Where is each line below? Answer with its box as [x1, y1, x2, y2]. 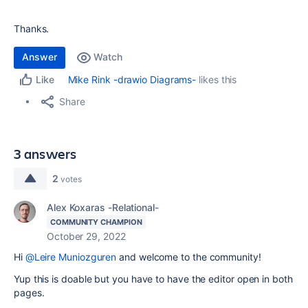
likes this [196, 74, 237, 85]
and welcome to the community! [116, 251, 261, 263]
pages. [14, 287, 45, 298]
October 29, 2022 [47, 230, 126, 242]
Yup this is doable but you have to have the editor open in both [14, 273, 293, 285]
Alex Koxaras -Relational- [47, 201, 159, 213]
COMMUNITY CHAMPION [50, 217, 142, 227]
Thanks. [14, 23, 49, 34]
